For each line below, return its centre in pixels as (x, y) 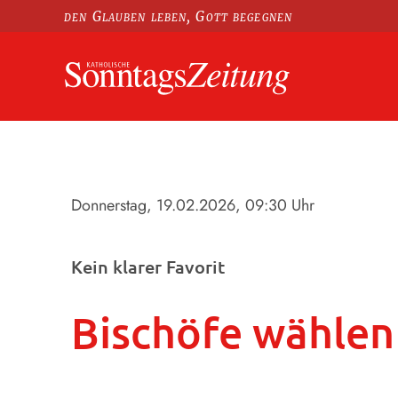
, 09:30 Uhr (275, 206)
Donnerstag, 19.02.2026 (153, 206)
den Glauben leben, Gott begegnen (178, 16)
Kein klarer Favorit (148, 266)
